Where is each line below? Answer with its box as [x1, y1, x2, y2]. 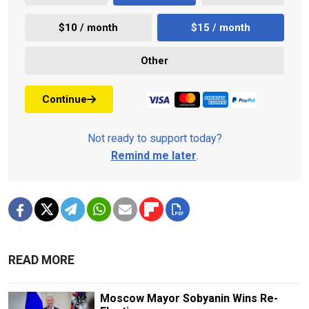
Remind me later [110, 149, 197, 163]
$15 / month [191, 21, 250, 34]
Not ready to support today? [87, 132, 222, 146]
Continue [42, 92, 87, 106]
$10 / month [59, 21, 118, 34]
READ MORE [8, 253, 74, 268]
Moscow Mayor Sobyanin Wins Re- [99, 292, 278, 306]
